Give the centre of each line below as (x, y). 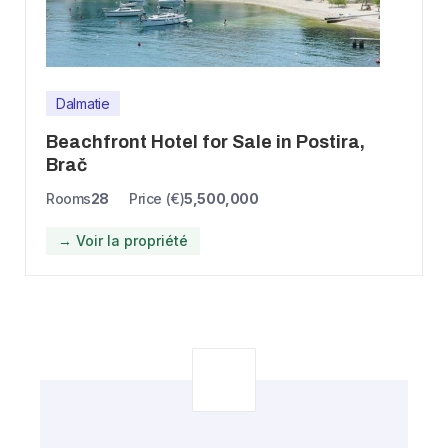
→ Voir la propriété (123, 240)
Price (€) (157, 198)
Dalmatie (83, 103)
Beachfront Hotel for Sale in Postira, (205, 141)
